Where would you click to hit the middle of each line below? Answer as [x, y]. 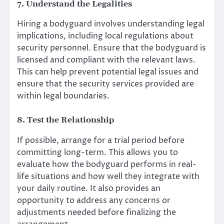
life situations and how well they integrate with [108, 176]
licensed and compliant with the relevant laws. [106, 60]
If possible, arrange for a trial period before [101, 140]
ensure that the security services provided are [105, 84]
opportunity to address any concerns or [94, 200]
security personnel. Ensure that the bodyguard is [111, 48]
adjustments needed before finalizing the [96, 212]
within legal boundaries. [63, 96]
